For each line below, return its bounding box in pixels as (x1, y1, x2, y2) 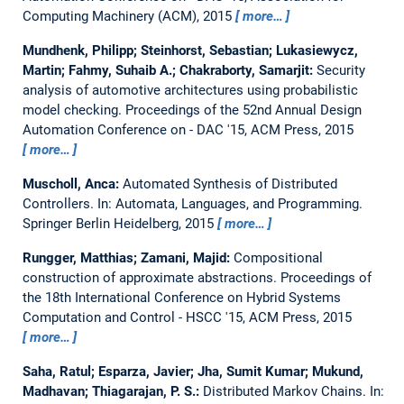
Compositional (233, 249, 323, 266)
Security (316, 61, 365, 78)
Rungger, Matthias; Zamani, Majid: (22, 249, 234, 266)
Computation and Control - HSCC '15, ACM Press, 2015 (22, 308, 352, 326)
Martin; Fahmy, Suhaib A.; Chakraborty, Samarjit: (22, 61, 317, 78)
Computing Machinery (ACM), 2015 (22, 7, 235, 24)
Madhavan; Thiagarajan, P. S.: (22, 382, 203, 399)
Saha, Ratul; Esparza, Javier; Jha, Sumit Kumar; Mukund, (22, 363, 363, 380)
